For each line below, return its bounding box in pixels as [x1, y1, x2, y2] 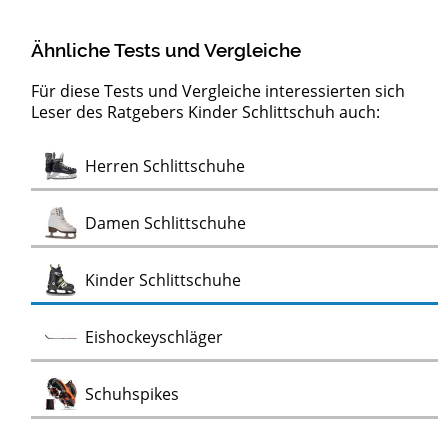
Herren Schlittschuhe [85, 155, 246, 178]
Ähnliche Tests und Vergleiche [31, 38, 302, 61]
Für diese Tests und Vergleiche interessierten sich [31, 80, 406, 103]
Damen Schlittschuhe [85, 212, 247, 235]
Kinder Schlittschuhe [85, 269, 242, 292]
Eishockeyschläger [85, 326, 224, 349]
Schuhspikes [85, 383, 180, 406]
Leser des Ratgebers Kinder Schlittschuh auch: [31, 101, 381, 124]
